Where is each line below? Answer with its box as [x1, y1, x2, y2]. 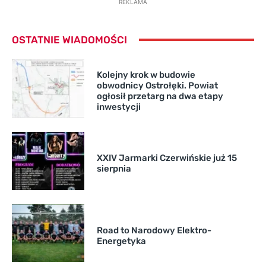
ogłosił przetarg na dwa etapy [96, 90, 223, 102]
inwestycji [96, 101, 141, 112]
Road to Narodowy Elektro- [96, 224, 211, 236]
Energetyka [96, 235, 146, 246]
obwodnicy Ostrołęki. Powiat [96, 80, 218, 91]
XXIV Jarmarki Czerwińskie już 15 [96, 152, 237, 163]
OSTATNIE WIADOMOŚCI [12, 33, 127, 46]
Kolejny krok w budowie [96, 69, 195, 80]
